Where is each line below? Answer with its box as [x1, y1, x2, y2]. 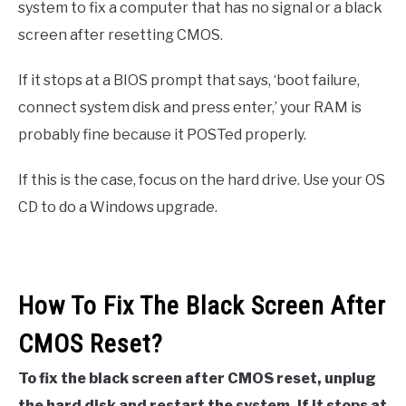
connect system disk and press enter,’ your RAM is [18, 99, 362, 117]
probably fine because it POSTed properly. [18, 126, 306, 144]
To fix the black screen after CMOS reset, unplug [18, 370, 376, 388]
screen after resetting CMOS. [18, 26, 223, 44]
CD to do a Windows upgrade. [18, 198, 217, 217]
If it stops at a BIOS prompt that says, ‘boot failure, [18, 72, 360, 90]
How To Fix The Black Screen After [18, 291, 386, 322]
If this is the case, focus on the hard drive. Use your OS [18, 171, 385, 189]
